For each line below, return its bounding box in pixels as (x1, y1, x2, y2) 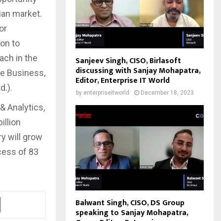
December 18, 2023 (141, 89, 194, 96)
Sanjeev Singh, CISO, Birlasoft (75, 54, 181, 68)
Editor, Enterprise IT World (75, 74, 170, 87)
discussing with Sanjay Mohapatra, (75, 64, 200, 77)
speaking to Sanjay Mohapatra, (75, 206, 188, 220)
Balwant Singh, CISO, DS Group (75, 196, 184, 210)
